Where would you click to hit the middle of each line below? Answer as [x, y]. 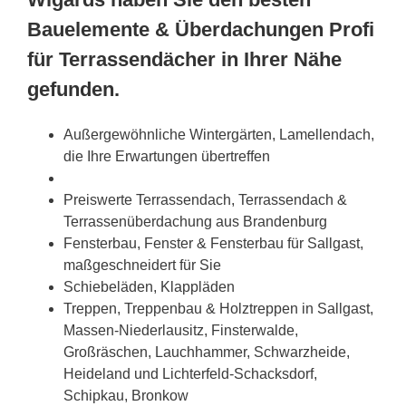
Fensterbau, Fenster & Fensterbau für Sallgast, [213, 243]
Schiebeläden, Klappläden [149, 286]
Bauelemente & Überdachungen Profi [201, 29]
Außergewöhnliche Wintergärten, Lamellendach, [219, 134]
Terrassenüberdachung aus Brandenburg [195, 221]
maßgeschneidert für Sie [142, 265]
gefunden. [73, 89]
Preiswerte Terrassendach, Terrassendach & [205, 199]
